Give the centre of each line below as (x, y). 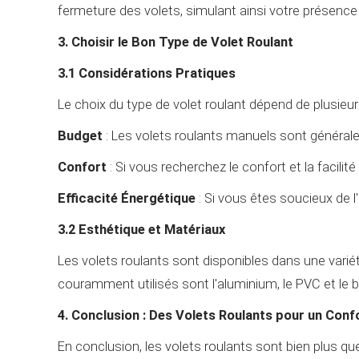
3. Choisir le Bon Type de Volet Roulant (175, 42)
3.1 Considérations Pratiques (147, 73)
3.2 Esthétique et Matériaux (141, 229)
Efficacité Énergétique (127, 198)
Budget (80, 135)
